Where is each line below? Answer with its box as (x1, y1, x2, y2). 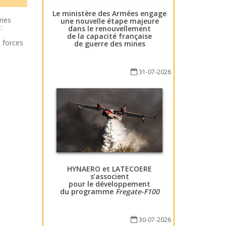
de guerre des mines (74, 38, 145, 48)
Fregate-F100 (115, 187, 159, 197)
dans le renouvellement (68, 23, 151, 33)
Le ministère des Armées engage (52, 8, 167, 18)
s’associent (90, 172, 129, 182)
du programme (60, 187, 116, 197)
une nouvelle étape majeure (60, 16, 159, 26)
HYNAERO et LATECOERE (67, 164, 152, 174)
